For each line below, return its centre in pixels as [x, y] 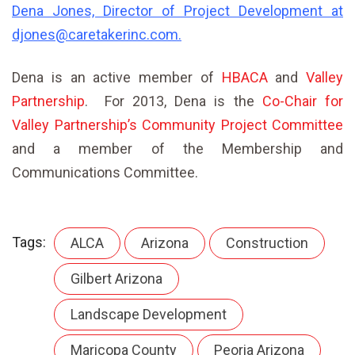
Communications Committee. [105, 172]
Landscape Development [149, 314]
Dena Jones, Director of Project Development [167, 11]
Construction [267, 243]
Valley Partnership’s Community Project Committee [177, 125]
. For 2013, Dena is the [174, 101]
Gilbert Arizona [116, 279]
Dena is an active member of [117, 77]
